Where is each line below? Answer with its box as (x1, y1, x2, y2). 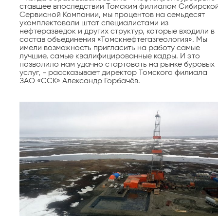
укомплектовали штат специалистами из (19, 19, 168, 27)
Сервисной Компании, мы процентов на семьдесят (19, 11, 205, 19)
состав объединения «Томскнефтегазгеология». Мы (19, 36, 207, 44)
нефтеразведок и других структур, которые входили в (19, 28, 215, 36)
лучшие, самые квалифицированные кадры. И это (19, 53, 200, 60)
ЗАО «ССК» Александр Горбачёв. (19, 77, 140, 85)
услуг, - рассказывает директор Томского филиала (19, 69, 207, 77)
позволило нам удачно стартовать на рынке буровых (19, 61, 215, 69)
